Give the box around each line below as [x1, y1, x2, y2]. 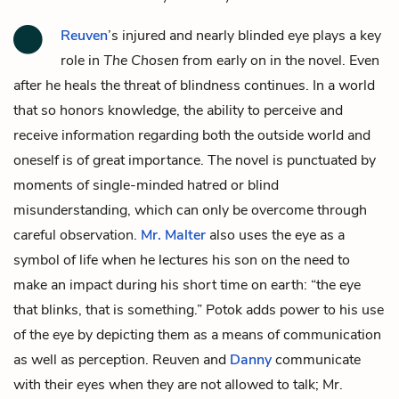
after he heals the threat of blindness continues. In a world [13, 75, 375, 95]
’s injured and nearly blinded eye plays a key [108, 25, 381, 45]
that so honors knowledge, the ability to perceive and [13, 100, 343, 120]
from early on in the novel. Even [179, 50, 379, 70]
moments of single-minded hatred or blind [13, 175, 279, 195]
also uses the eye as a [206, 224, 345, 245]
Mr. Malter [141, 224, 206, 245]
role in [61, 50, 103, 70]
